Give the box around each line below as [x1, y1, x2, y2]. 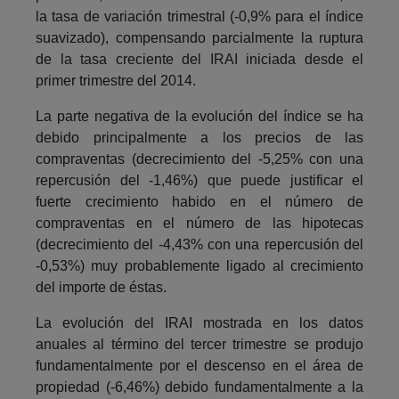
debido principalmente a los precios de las [36, 129, 363, 145]
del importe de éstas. [36, 279, 167, 295]
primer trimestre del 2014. [36, 72, 196, 88]
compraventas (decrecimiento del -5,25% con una [36, 151, 363, 167]
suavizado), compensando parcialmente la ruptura [36, 29, 363, 45]
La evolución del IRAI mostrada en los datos [36, 314, 363, 330]
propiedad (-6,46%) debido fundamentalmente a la [36, 379, 363, 395]
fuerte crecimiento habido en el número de [36, 193, 363, 209]
